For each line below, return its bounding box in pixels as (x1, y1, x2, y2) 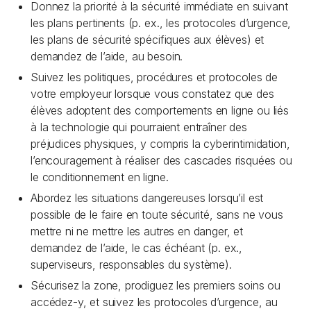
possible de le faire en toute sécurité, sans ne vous (31, 208, 283, 221)
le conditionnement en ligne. (31, 170, 169, 184)
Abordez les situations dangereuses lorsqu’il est (31, 191, 264, 205)
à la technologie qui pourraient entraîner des (31, 120, 247, 134)
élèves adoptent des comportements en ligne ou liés (31, 103, 289, 117)
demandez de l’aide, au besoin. (31, 49, 183, 63)
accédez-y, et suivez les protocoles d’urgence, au (31, 295, 278, 309)
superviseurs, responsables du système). (31, 258, 232, 271)
